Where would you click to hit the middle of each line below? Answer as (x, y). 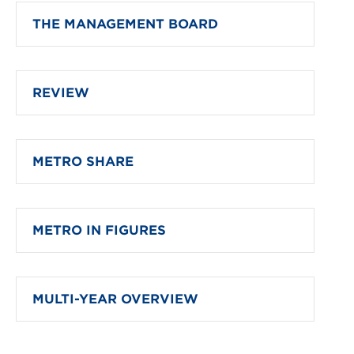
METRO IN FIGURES (99, 230)
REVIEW (61, 93)
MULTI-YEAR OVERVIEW (115, 299)
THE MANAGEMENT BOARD (125, 24)
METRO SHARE (83, 162)
